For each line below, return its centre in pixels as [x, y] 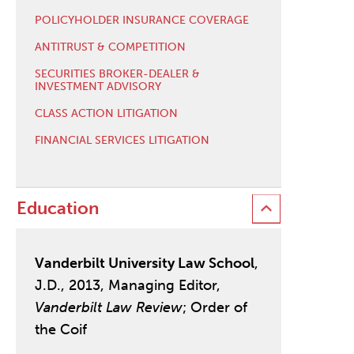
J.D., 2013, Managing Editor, [127, 286]
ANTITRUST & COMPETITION [110, 47]
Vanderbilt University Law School [144, 264]
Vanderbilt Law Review [108, 308]
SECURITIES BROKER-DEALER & [117, 73]
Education [57, 209]
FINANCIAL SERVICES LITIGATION [122, 140]
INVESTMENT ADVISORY [98, 86]
